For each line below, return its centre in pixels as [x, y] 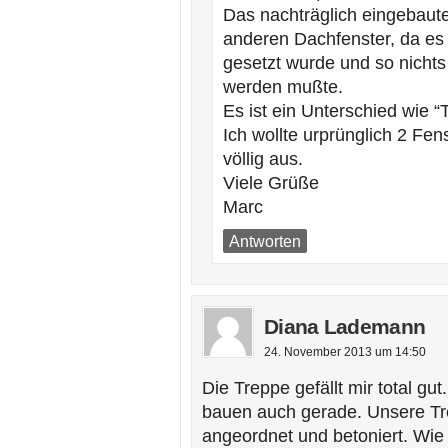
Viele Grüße [271, 183]
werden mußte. [283, 87]
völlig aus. [263, 159]
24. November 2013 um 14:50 [345, 352]
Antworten [265, 241]
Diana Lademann [345, 326]
